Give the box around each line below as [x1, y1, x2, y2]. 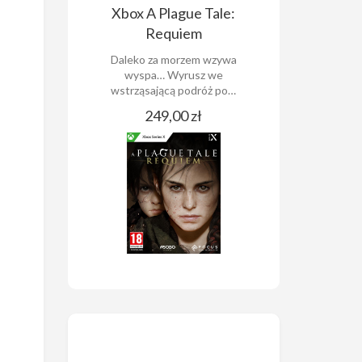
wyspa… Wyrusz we [124, 67, 223, 82]
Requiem [145, 23, 202, 42]
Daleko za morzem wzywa [110, 52, 237, 66]
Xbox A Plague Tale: [112, 3, 236, 22]
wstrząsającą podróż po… [111, 82, 237, 97]
